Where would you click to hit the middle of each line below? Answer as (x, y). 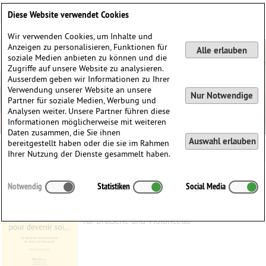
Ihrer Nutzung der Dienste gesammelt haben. (89, 154)
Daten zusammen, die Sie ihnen (64, 132)
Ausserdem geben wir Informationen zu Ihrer (89, 79)
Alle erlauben (221, 50)
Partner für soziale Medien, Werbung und (82, 100)
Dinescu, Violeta (117, 202)
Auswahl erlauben (222, 141)
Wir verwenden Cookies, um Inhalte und (80, 36)
